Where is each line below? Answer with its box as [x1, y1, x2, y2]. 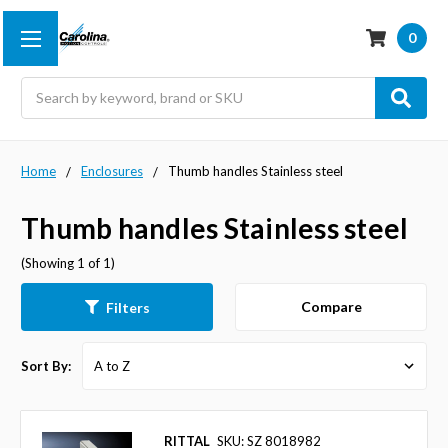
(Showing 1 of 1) [21, 254, 115, 271]
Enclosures [81, 162, 143, 179]
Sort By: [21, 358, 71, 375]
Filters [105, 298, 150, 316]
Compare [300, 298, 362, 316]
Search [21, 78, 64, 96]
